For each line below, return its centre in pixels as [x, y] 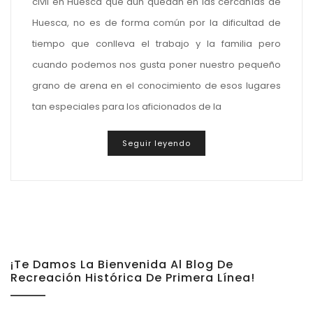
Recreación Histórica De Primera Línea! [133, 278]
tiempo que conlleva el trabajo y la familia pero [156, 43]
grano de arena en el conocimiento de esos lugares [156, 85]
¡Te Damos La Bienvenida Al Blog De [122, 264]
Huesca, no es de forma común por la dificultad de [156, 22]
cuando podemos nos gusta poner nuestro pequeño [156, 64]
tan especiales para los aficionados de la [127, 106]
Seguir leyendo [156, 143]
